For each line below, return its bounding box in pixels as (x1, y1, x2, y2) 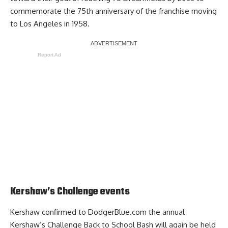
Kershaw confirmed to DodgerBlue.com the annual (10, 207, 185, 217)
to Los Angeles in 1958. (10, 18, 90, 28)
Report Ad (38, 51, 61, 58)
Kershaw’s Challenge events (10, 184, 130, 199)
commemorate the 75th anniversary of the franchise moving (10, 6, 217, 16)
